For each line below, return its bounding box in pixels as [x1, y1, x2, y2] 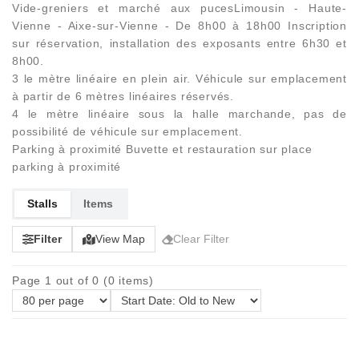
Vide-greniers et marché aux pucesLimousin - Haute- [12, 2, 347, 14]
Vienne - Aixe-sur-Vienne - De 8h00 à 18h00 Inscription [12, 19, 347, 32]
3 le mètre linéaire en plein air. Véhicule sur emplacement [12, 72, 347, 85]
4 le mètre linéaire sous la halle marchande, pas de [12, 107, 347, 120]
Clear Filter [173, 232, 229, 245]
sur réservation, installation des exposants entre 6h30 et [12, 37, 347, 50]
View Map [95, 232, 145, 245]
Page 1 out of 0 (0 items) [12, 274, 154, 287]
